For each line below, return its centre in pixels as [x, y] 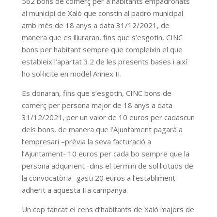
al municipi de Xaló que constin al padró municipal [102, 13]
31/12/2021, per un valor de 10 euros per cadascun [108, 117]
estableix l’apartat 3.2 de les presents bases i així [104, 62]
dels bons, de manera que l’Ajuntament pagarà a [102, 129]
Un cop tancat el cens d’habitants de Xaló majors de [108, 209]
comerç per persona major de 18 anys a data [97, 105]
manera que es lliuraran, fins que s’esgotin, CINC [102, 37]
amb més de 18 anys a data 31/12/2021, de [95, 25]
